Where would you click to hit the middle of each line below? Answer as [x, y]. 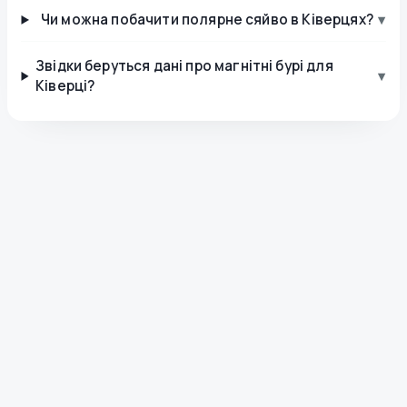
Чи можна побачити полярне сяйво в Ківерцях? [207, 19]
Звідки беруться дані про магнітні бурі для [184, 65]
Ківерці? [65, 85]
